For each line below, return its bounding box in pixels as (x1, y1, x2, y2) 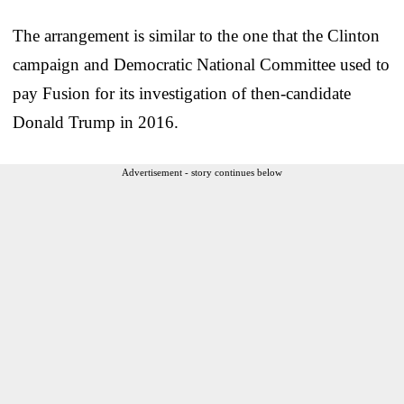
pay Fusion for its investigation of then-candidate (13, 83, 351, 103)
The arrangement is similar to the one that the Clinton (13, 25, 380, 45)
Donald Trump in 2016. (13, 112, 179, 132)
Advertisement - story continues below (122, 166, 282, 178)
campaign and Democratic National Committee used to (13, 54, 390, 74)
